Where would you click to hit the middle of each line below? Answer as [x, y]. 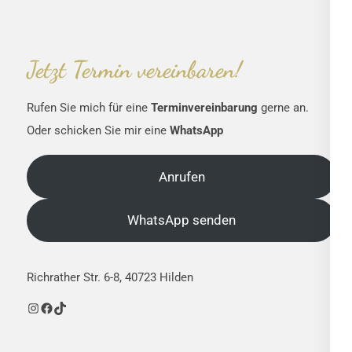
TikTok [73, 308]
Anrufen [181, 176]
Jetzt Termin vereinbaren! [134, 70]
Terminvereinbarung [206, 108]
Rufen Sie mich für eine [89, 108]
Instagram [57, 308]
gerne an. [285, 108]
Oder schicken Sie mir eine [98, 131]
